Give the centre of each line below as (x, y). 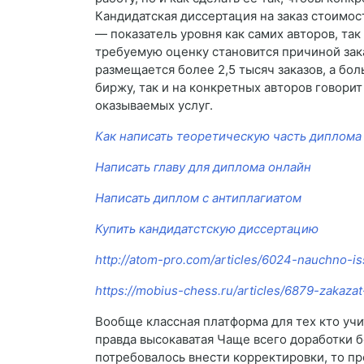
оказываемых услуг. (154, 106)
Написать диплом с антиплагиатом (198, 198)
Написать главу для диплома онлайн (203, 167)
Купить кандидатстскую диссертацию (207, 229)
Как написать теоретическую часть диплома (228, 136)
